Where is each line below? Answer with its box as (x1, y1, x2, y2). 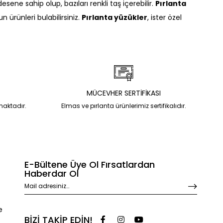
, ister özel (147, 12, 182, 22)
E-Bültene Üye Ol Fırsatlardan (24, 158, 155, 171)
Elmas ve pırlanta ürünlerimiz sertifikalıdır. (61, 102, 186, 110)
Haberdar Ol (24, 167, 79, 180)
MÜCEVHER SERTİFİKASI (87, 88, 161, 98)
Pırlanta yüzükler (81, 12, 147, 22)
